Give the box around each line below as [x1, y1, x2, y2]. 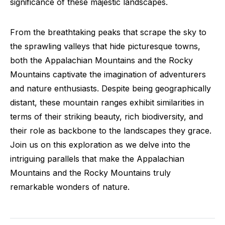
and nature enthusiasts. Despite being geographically [10, 83, 211, 93]
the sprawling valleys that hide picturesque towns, [10, 41, 200, 51]
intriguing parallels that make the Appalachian [10, 154, 184, 164]
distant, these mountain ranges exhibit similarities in [10, 97, 204, 107]
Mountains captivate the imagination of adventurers [10, 69, 206, 79]
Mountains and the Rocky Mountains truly [10, 168, 171, 178]
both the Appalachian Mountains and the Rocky [10, 55, 193, 65]
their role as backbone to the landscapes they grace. [10, 126, 211, 136]
